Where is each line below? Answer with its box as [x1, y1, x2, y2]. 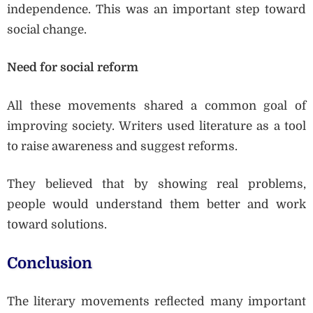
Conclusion [7, 254, 92, 272]
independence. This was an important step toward [7, 2, 306, 16]
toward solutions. [7, 218, 107, 232]
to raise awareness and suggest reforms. [7, 139, 238, 153]
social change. [7, 22, 87, 36]
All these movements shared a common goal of [7, 99, 306, 112]
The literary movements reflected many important [7, 295, 306, 309]
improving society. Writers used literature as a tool [7, 119, 306, 133]
